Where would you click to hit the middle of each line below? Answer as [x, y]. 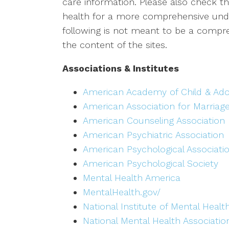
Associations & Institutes [121, 68]
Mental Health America [132, 178]
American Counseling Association [154, 121]
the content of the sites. [115, 45]
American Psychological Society [151, 164]
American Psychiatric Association [153, 135]
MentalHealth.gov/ [122, 192]
